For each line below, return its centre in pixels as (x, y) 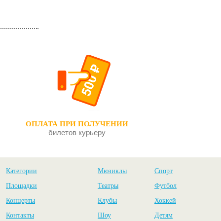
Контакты (20, 215)
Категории (21, 171)
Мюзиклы (112, 171)
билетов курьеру (77, 132)
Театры (108, 186)
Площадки (21, 186)
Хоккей (165, 201)
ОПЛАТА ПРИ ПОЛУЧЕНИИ (77, 124)
